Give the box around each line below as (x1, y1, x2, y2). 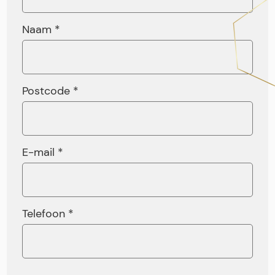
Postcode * (22, 83, 79, 98)
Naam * (22, 21, 61, 37)
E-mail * (22, 144, 64, 160)
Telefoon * (22, 206, 74, 221)
